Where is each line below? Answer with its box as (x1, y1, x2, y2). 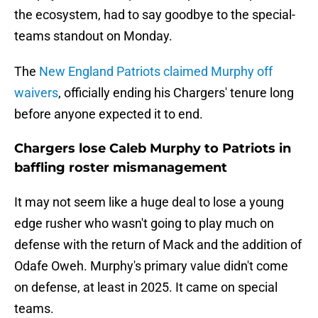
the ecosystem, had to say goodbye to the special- (14, 7, 295, 23)
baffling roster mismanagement (14, 160, 227, 176)
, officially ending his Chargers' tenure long (58, 85, 294, 101)
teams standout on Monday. (14, 28, 172, 44)
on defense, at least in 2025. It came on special (14, 280, 278, 295)
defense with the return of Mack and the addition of (14, 237, 302, 253)
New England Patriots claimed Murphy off (39, 64, 273, 79)
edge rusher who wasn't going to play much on (14, 216, 274, 231)
